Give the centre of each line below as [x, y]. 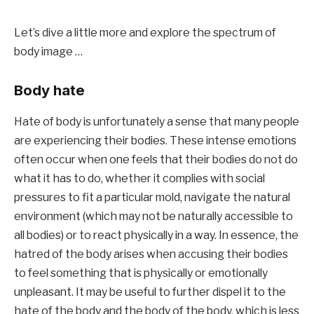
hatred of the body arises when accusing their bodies [151, 254]
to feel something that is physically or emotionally [141, 273]
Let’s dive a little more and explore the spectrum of [145, 32]
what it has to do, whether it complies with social [139, 178]
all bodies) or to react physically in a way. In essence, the [156, 235]
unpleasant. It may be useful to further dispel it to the [150, 292]
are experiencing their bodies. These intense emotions [155, 140]
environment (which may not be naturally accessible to [153, 216]
